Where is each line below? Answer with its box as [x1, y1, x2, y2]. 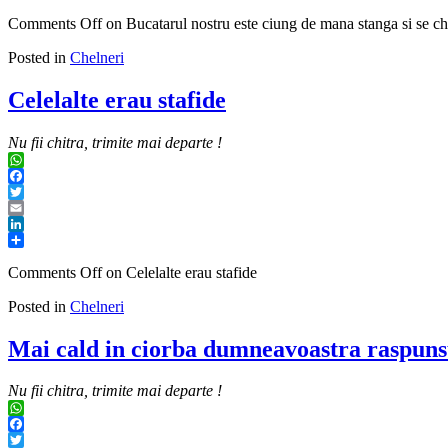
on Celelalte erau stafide [102, 263, 257, 281]
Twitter [8, 198, 53, 216]
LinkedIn [8, 230, 66, 248]
